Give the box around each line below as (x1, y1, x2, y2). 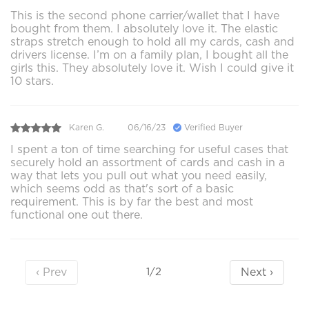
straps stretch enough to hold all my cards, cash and (10, 34, 295, 48)
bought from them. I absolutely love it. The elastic (10, 21, 278, 35)
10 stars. (10, 74, 54, 88)
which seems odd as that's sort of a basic (10, 181, 234, 195)
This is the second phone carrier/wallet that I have (10, 8, 279, 22)
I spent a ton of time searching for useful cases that (10, 142, 288, 156)
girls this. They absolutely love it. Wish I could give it (10, 61, 294, 74)
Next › (241, 265, 274, 279)
